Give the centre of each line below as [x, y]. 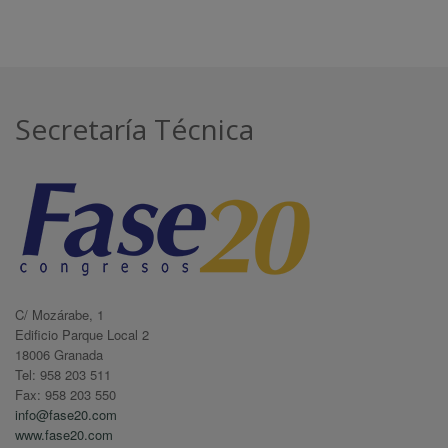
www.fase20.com [64, 435]
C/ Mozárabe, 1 [59, 315]
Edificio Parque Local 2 [82, 335]
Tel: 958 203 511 [63, 375]
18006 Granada [59, 355]
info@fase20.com [66, 415]
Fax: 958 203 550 [65, 395]
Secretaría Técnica [134, 129]
